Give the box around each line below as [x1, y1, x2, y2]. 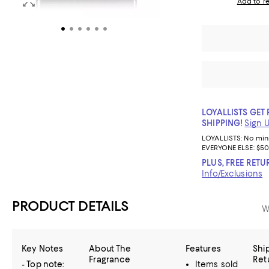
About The [89, 244, 131, 253]
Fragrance [89, 255, 131, 264]
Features [185, 244, 221, 253]
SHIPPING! [202, 118, 243, 128]
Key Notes [22, 244, 64, 253]
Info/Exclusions [202, 169, 263, 178]
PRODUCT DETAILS [12, 198, 129, 214]
